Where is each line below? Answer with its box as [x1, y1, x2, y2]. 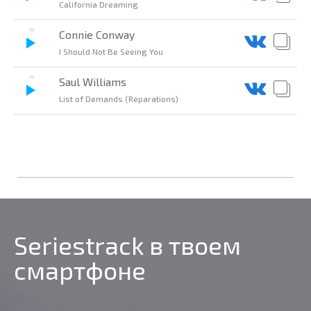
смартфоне [14, 255, 146, 285]
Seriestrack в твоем [14, 230, 241, 260]
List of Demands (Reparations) [59, 94, 178, 104]
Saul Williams [59, 75, 126, 89]
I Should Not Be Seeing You [59, 47, 163, 57]
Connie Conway [59, 28, 135, 42]
